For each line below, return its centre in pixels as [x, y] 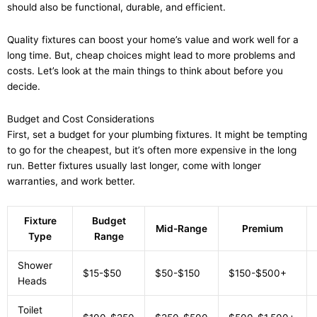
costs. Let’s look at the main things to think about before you [145, 71]
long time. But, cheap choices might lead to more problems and [151, 56]
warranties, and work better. [71, 181]
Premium [263, 229]
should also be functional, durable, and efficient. [116, 7]
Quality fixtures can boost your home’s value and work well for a [153, 40]
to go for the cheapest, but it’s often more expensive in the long [152, 150]
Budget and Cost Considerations [81, 119]
